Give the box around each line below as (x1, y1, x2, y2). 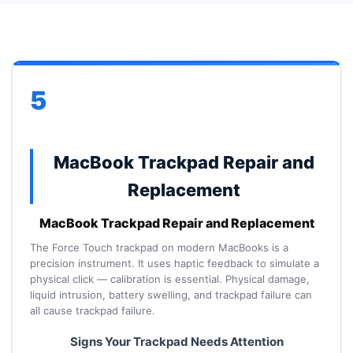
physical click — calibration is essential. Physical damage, (29, 273, 310, 285)
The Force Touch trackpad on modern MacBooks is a (29, 241, 288, 254)
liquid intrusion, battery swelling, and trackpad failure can (29, 288, 312, 301)
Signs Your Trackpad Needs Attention (69, 334, 284, 349)
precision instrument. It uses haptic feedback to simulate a (29, 257, 319, 269)
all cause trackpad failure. (29, 304, 155, 317)
